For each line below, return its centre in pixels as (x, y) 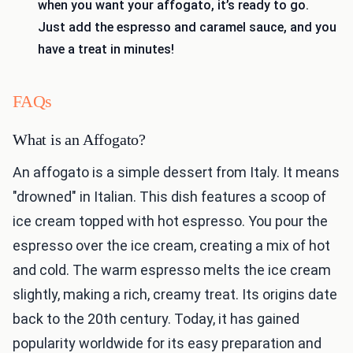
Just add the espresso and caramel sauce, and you (187, 27)
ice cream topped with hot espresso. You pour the (170, 221)
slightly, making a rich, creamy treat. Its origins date (175, 295)
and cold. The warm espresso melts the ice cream (172, 270)
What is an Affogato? (79, 140)
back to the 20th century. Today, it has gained (156, 319)
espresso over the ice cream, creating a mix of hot (171, 246)
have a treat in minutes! (106, 49)
